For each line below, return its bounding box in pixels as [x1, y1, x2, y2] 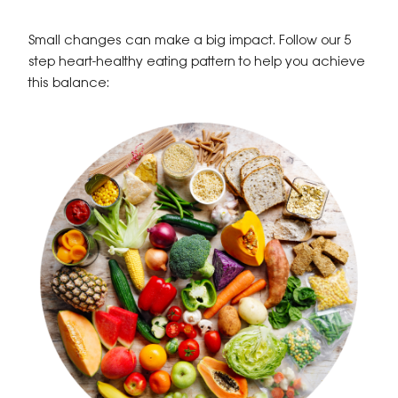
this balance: [28, 76, 109, 91]
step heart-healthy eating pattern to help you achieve [28, 55, 365, 69]
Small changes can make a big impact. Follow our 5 [28, 34, 351, 48]
